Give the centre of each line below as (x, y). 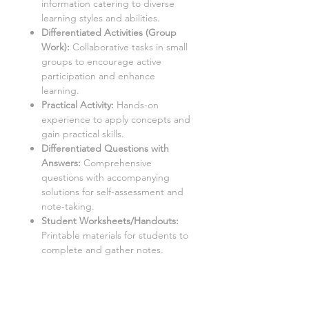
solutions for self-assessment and (112, 192)
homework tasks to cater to (100, 279)
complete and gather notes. (102, 250)
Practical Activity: (78, 105)
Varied (149, 265)
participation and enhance (98, 76)
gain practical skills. (83, 134)
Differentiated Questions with (105, 149)
